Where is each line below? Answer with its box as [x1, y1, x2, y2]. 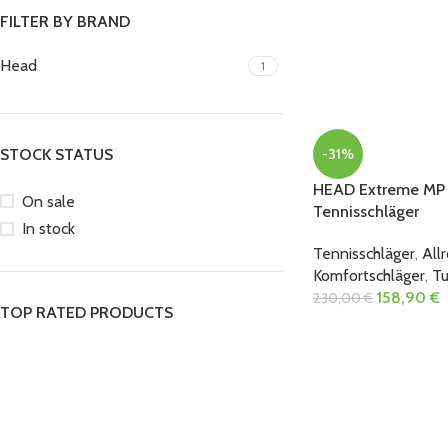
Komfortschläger [312, 265, 425, 285]
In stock [22, 219, 75, 238]
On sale [22, 191, 75, 211]
